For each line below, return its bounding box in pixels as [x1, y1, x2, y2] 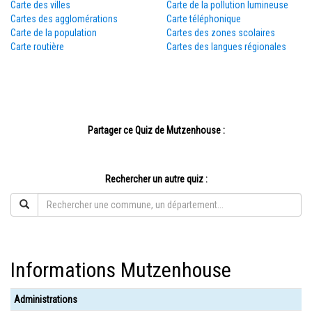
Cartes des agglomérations [10, 13, 118, 24]
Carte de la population [10, 27, 97, 38]
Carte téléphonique [166, 13, 241, 24]
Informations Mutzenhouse [10, 258, 231, 282]
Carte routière [10, 41, 64, 52]
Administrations [14, 294, 77, 305]
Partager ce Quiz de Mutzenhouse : [87, 125, 225, 136]
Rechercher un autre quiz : [104, 173, 208, 185]
